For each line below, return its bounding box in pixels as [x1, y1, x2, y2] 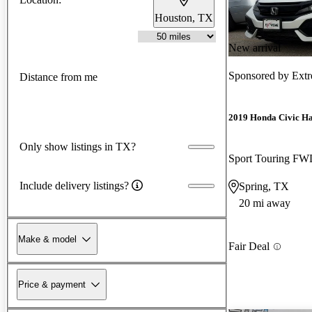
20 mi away [239, 197, 290, 210]
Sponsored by [228, 69, 292, 81]
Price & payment [18, 279, 86, 290]
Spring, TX [239, 180, 289, 193]
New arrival [228, 41, 281, 54]
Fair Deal [228, 240, 270, 253]
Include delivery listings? [19, 179, 129, 192]
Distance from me [19, 71, 97, 84]
